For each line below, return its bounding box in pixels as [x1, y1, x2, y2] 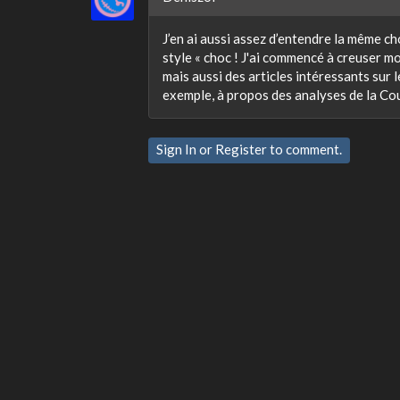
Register [215, 141, 267, 157]
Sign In [156, 141, 196, 157]
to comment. [267, 141, 342, 157]
